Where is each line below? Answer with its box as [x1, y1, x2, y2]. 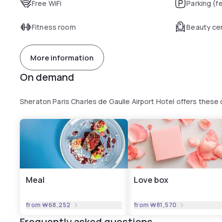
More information [30, 52, 94, 63]
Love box [134, 174, 168, 185]
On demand [20, 70, 74, 84]
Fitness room [32, 22, 76, 32]
